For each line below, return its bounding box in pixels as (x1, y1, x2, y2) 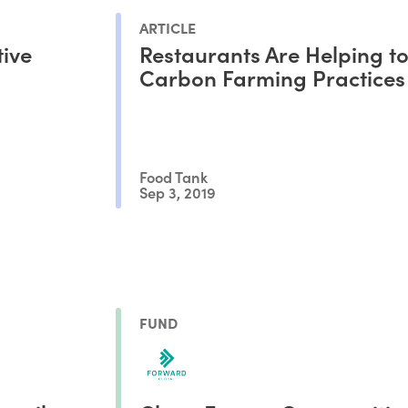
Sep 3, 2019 (138, 181, 216, 203)
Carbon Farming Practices (138, 62, 405, 93)
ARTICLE (138, 17, 196, 38)
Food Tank (138, 165, 208, 187)
